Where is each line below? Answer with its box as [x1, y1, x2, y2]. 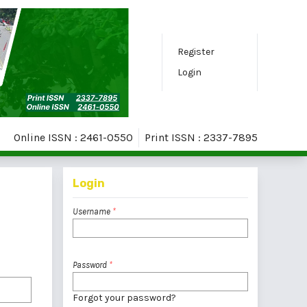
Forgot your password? [73, 291, 176, 304]
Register [177, 46, 215, 58]
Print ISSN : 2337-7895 [145, 131, 258, 145]
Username [73, 206, 112, 217]
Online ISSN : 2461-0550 [14, 131, 133, 145]
